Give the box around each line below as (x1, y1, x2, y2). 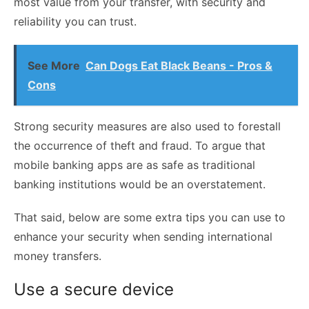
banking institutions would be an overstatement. (14, 177, 269, 191)
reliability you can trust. (14, 14, 137, 28)
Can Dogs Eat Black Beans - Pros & (86, 58, 272, 72)
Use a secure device (14, 279, 174, 299)
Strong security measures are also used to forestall (14, 119, 281, 133)
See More (28, 58, 80, 72)
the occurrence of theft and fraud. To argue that (14, 138, 266, 152)
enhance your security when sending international (14, 229, 272, 243)
